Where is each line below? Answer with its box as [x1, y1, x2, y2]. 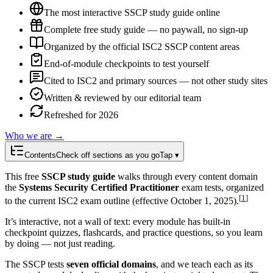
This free [5, 171, 41, 182]
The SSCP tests [5, 259, 66, 270]
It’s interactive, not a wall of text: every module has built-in [5, 216, 230, 227]
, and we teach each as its [156, 259, 253, 270]
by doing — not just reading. [5, 238, 115, 249]
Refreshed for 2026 [44, 109, 118, 120]
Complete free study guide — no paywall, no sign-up [44, 24, 248, 35]
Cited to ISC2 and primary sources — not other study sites [44, 75, 268, 86]
